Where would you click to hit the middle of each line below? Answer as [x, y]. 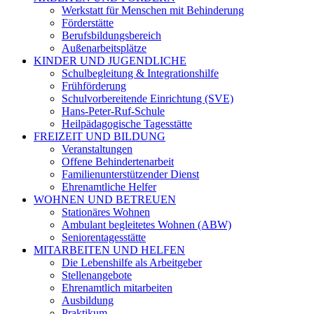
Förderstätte [88, 23]
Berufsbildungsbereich [111, 35]
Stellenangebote [97, 275]
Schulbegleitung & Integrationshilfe [140, 73]
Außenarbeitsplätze [104, 48]
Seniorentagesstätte [104, 237]
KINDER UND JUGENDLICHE [110, 61]
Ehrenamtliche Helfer [109, 187]
